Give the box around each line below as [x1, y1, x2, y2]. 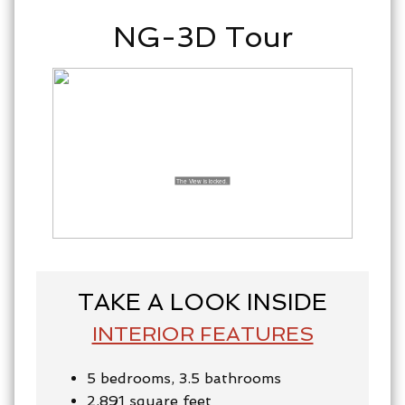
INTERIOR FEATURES [91, 321, 314, 345]
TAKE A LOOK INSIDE [78, 287, 327, 316]
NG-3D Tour [112, 19, 293, 54]
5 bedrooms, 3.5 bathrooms [87, 369, 281, 387]
